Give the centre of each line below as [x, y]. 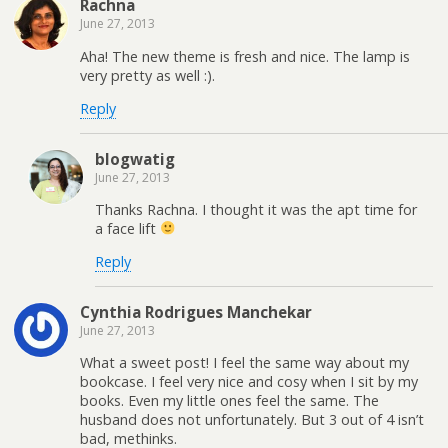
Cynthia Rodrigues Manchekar [196, 311]
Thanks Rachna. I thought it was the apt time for [256, 209]
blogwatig [135, 158]
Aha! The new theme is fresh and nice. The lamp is [245, 56]
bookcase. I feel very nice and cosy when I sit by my [249, 382]
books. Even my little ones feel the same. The [229, 401]
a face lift [127, 228]
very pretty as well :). [147, 75]
